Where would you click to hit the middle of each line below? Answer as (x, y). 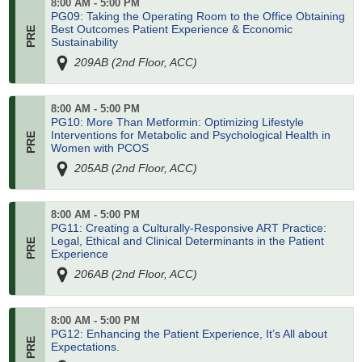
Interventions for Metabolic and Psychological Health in (190, 135)
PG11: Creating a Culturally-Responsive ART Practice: (188, 228)
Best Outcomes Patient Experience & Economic (171, 29)
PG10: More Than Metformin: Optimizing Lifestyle (177, 122)
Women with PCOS (99, 148)
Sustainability (84, 42)
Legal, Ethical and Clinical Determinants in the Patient (187, 241)
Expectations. (85, 347)
